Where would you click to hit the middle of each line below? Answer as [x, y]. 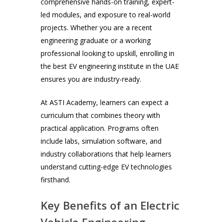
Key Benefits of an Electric [110, 205]
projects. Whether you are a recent [97, 28]
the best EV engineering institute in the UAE [110, 66]
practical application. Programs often [100, 128]
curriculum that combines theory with [101, 115]
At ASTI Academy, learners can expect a [105, 103]
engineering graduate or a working [96, 41]
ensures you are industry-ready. [91, 79]
